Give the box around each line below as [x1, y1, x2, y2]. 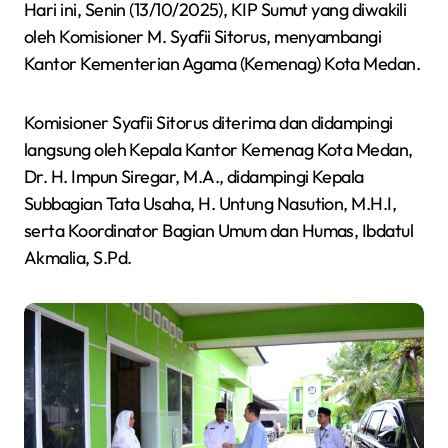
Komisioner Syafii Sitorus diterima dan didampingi [24, 111, 393, 135]
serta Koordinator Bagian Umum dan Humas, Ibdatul [24, 219, 414, 243]
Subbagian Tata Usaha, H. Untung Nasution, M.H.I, [24, 192, 397, 216]
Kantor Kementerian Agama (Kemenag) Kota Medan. [24, 52, 421, 76]
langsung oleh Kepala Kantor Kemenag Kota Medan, [24, 138, 413, 162]
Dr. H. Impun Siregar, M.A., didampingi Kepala [24, 165, 364, 189]
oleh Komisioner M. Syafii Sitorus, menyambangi [24, 25, 382, 49]
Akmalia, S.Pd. [24, 246, 132, 270]
